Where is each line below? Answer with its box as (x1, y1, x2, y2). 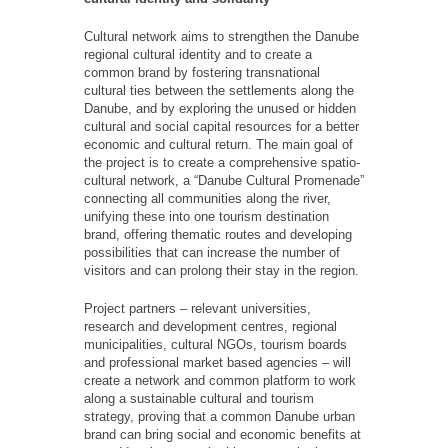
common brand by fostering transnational (84, 64, 320, 80)
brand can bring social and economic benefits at (84, 426, 361, 442)
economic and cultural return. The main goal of (84, 136, 353, 152)
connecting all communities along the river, (84, 190, 331, 206)
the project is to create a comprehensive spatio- (84, 154, 360, 170)
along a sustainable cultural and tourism (84, 390, 314, 406)
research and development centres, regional (84, 318, 337, 334)
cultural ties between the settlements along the (84, 82, 354, 98)
